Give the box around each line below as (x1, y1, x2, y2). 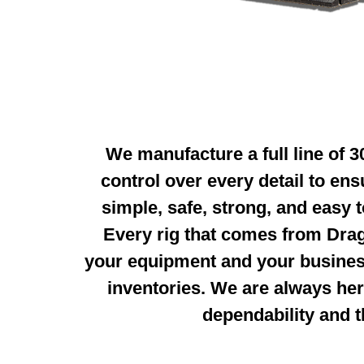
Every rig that (103, 224, 221, 245)
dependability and (201, 305, 355, 326)
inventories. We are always (106, 278, 336, 299)
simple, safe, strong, (102, 197, 276, 219)
